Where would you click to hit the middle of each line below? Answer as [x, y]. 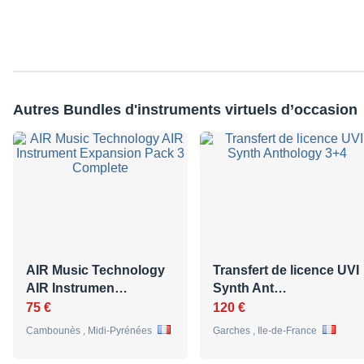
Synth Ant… [250, 288]
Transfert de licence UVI [286, 271]
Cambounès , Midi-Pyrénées [90, 331]
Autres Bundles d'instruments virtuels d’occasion [185, 110]
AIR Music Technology [95, 271]
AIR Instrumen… [77, 288]
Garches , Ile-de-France [266, 331]
